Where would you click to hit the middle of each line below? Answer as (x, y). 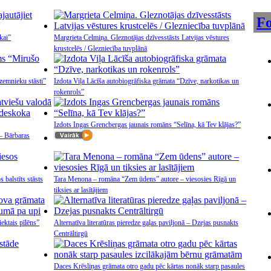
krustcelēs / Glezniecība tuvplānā (100, 48)
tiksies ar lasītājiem (81, 190)
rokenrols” (69, 92)
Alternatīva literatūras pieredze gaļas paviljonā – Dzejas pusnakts (146, 223)
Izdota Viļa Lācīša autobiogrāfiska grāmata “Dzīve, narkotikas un (146, 81)
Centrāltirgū (71, 233)
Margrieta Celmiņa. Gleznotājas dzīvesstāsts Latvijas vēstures (142, 38)
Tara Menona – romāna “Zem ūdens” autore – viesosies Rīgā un (145, 179)
